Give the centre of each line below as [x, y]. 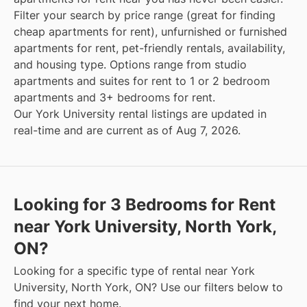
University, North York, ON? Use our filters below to [148, 287]
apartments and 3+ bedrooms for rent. [114, 97]
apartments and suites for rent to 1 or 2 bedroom [142, 81]
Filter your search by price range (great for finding [145, 15]
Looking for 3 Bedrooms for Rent [145, 204]
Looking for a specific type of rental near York [134, 270]
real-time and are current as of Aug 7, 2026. [127, 130]
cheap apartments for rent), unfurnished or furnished [150, 31]
